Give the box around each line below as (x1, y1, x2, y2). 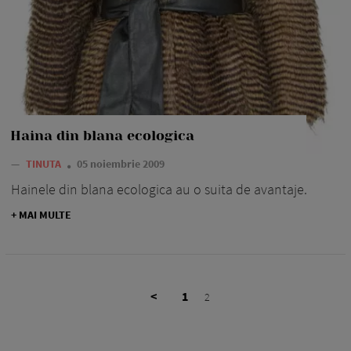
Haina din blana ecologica (10, 127, 194, 143)
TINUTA (26, 156, 63, 171)
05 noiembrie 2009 (77, 156, 165, 171)
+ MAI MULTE (11, 207, 71, 222)
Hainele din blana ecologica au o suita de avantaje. (11, 179, 307, 198)
